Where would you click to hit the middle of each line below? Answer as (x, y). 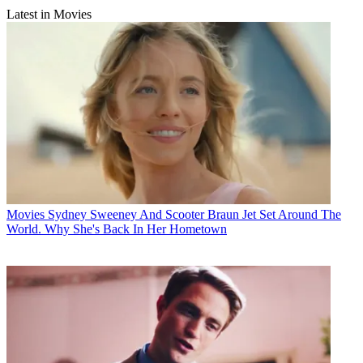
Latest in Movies (49, 15)
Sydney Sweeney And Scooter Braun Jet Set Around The (194, 215)
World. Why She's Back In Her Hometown (117, 229)
